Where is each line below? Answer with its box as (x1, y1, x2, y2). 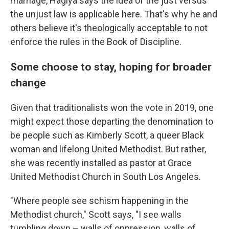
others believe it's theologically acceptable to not (10, 22, 208, 33)
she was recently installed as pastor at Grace (10, 157, 192, 168)
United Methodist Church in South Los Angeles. (10, 171, 201, 182)
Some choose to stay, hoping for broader (10, 60, 212, 73)
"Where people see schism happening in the (10, 195, 189, 206)
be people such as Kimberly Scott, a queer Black (10, 130, 204, 141)
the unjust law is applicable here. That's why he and (10, 9, 217, 19)
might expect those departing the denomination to (10, 116, 213, 127)
